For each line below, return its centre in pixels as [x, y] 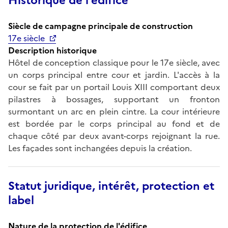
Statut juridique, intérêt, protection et [111, 186]
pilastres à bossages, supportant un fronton [114, 99]
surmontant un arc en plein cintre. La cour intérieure [114, 111]
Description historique [52, 50]
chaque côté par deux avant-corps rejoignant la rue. [114, 136]
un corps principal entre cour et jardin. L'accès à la [114, 75]
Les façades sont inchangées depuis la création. [100, 148]
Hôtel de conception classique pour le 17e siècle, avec [114, 62]
